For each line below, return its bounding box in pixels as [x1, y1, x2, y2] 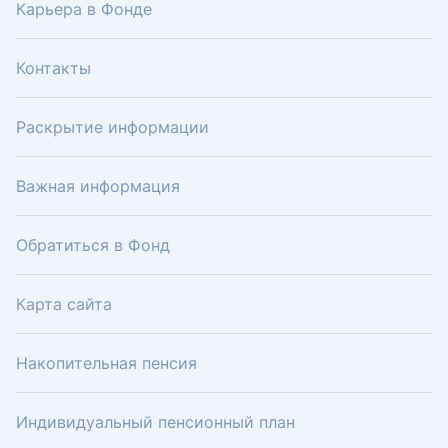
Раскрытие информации [16, 117, 209, 137]
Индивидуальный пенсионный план [16, 412, 295, 432]
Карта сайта [16, 294, 112, 314]
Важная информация [16, 176, 180, 196]
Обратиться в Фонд [16, 235, 170, 255]
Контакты [16, 58, 91, 78]
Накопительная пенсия [16, 353, 197, 373]
